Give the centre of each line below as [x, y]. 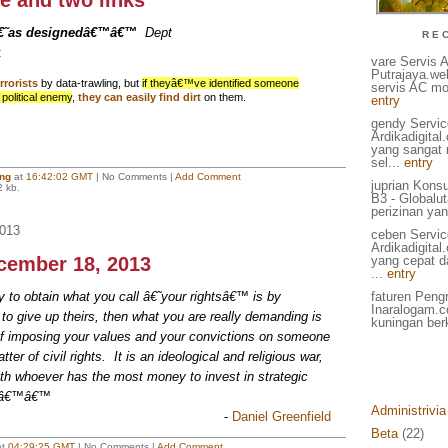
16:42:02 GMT [59, 176]
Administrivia [408, 410]
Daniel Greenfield [281, 416]
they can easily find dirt [139, 97]
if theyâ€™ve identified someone [220, 83]
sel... [387, 162]
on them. [223, 97]
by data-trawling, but [89, 83]
